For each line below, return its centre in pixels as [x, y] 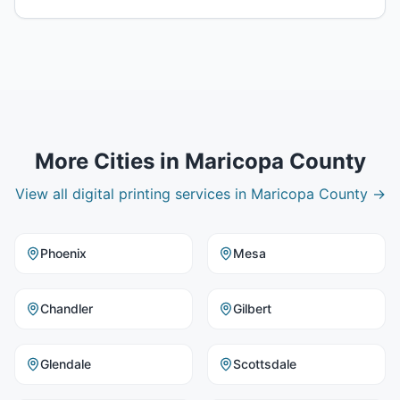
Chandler [67, 308]
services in [210, 194]
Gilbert [252, 308]
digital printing [121, 194]
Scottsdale [265, 364]
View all [43, 194]
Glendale [66, 364]
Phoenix [63, 253]
